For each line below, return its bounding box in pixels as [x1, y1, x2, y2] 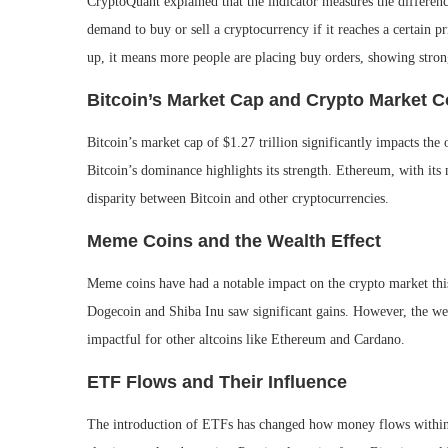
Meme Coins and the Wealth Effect [87, 231, 381, 251]
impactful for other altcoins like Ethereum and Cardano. [87, 332, 405, 347]
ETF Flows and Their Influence [87, 372, 347, 392]
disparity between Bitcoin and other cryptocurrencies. [87, 191, 389, 206]
